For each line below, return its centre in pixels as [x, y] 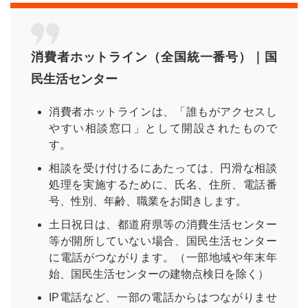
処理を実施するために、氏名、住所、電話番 [163, 185]
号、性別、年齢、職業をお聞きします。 [148, 201]
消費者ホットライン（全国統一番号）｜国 [154, 57]
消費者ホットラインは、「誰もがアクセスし [163, 112]
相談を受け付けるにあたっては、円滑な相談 [163, 168]
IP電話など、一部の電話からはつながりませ [163, 298]
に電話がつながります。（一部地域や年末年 [163, 258]
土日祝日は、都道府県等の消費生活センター [163, 225]
